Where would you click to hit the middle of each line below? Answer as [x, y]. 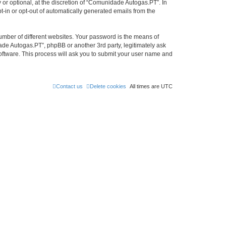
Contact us [69, 86]
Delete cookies [108, 86]
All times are [145, 86]
